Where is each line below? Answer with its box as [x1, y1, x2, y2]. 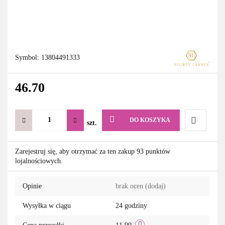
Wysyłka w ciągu [23, 201, 71, 209]
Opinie [23, 182, 42, 190]
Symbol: [15, 53, 41, 61]
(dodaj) [145, 182, 166, 190]
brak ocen [116, 182, 145, 190]
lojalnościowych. [15, 157, 63, 165]
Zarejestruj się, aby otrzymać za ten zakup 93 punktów [15, 147, 170, 155]
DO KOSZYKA [129, 116, 170, 124]
